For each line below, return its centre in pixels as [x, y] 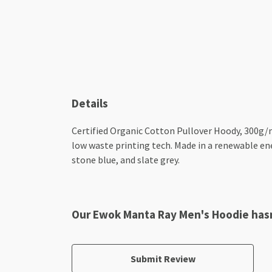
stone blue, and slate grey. [126, 160]
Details [90, 103]
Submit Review [163, 259]
